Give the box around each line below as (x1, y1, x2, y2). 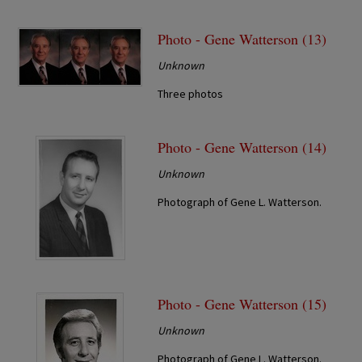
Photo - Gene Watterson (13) (158, 28, 327, 48)
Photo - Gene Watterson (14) (158, 137, 327, 157)
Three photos (158, 86, 224, 101)
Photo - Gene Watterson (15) (158, 293, 327, 314)
